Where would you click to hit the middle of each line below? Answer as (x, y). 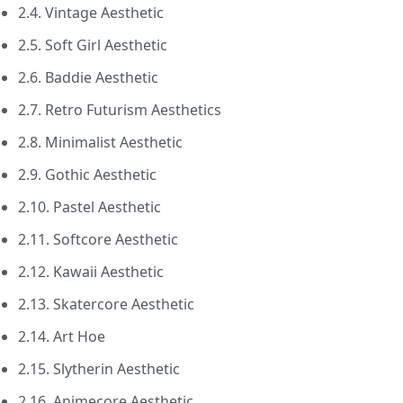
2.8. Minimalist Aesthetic (100, 143)
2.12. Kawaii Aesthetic (91, 272)
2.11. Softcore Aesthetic (98, 240)
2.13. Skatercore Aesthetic (106, 304)
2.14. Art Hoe (62, 337)
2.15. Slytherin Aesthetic (99, 369)
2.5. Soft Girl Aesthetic (93, 45)
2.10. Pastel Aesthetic (90, 207)
